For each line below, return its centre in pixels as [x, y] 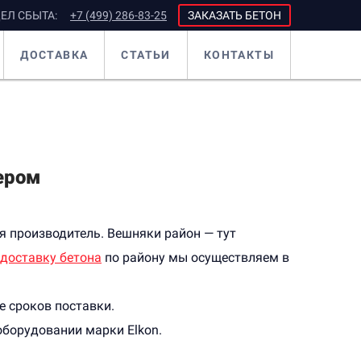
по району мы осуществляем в [195, 257]
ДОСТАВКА [54, 55]
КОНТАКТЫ [239, 55]
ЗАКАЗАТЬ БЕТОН [234, 15]
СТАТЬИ [146, 55]
